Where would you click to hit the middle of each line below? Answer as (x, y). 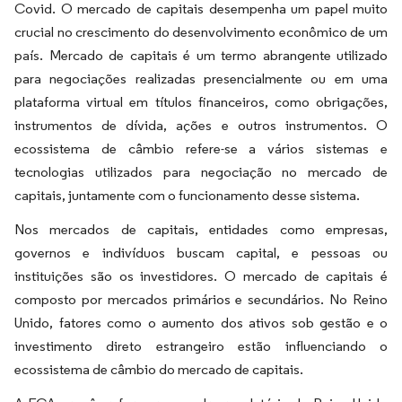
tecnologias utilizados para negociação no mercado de (201, 172)
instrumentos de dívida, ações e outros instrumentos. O (201, 125)
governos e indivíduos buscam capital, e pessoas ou (201, 253)
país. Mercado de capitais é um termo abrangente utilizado (201, 55)
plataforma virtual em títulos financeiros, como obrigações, (201, 102)
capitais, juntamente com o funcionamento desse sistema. (187, 195)
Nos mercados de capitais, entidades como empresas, (201, 229)
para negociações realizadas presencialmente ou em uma (201, 79)
